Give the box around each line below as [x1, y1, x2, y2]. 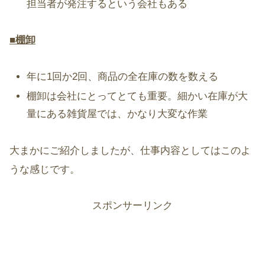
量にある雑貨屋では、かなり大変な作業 [27, 108, 208, 120]
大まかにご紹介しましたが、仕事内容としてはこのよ [9, 144, 251, 156]
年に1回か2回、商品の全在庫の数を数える [27, 70, 219, 82]
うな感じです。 [9, 163, 80, 175]
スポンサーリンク [92, 200, 173, 212]
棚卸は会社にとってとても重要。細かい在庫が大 [27, 91, 248, 102]
